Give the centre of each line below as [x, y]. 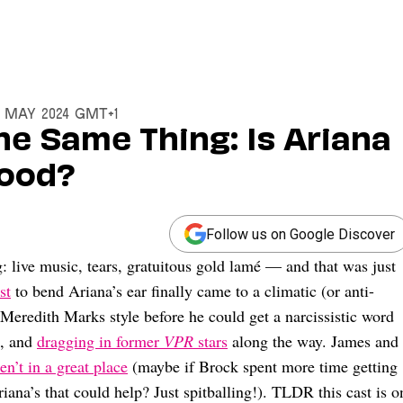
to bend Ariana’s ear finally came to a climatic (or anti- [193, 291]
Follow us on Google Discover [300, 234]
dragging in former [100, 341]
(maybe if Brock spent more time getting [263, 367]
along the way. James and [313, 341]
